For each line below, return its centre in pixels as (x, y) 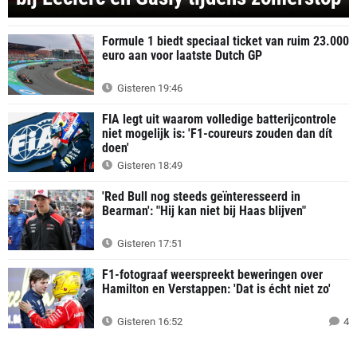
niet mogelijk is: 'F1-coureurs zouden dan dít (217, 133)
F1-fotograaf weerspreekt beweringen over (212, 274)
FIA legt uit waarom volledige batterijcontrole (219, 119)
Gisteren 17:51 (149, 243)
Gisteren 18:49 (149, 166)
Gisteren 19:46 (149, 88)
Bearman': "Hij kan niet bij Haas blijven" (204, 211)
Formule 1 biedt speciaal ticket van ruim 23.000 (226, 41)
